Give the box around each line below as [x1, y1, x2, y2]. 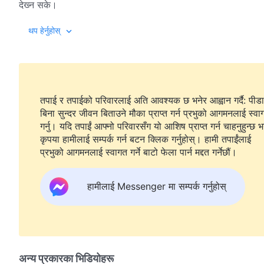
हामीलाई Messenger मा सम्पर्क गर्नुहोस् [87, 180, 226, 193]
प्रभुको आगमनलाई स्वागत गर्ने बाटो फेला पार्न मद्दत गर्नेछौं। [40, 146, 237, 158]
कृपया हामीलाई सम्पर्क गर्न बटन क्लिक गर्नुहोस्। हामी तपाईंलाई [40, 133, 204, 145]
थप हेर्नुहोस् [28, 25, 60, 35]
